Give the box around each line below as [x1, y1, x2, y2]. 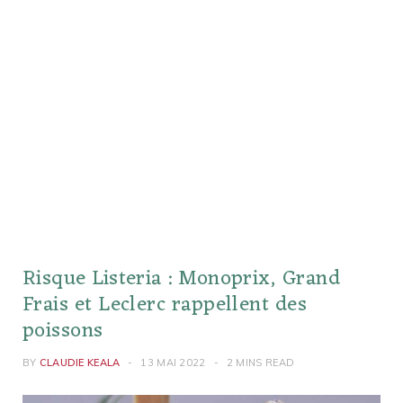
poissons [22, 313, 103, 349]
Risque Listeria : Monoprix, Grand [22, 261, 340, 297]
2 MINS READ [226, 356, 295, 369]
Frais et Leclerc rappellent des [22, 287, 308, 323]
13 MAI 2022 [140, 356, 206, 369]
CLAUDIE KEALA [39, 356, 121, 369]
